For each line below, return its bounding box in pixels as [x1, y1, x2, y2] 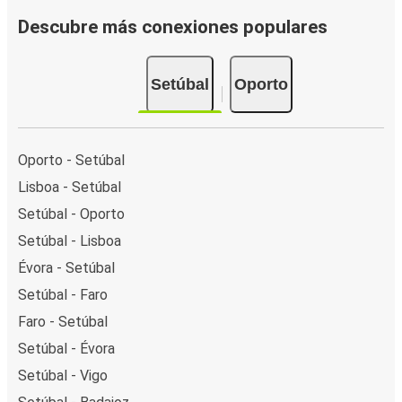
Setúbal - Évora [18, 339, 115, 357]
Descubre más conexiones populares [18, 16, 328, 39]
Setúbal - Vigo [18, 366, 108, 384]
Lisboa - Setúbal [18, 178, 121, 196]
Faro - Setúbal [18, 312, 108, 330]
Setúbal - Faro [18, 285, 108, 303]
